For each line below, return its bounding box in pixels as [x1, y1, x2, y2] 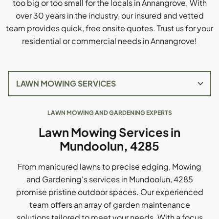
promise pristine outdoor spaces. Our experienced [16, 187, 203, 197]
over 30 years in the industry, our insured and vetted [15, 10, 204, 21]
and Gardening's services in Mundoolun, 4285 [26, 174, 193, 184]
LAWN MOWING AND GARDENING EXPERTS [47, 109, 172, 116]
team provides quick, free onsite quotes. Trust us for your [6, 23, 213, 33]
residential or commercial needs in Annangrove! [22, 36, 197, 46]
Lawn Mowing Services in [39, 125, 180, 139]
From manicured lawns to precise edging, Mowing [18, 161, 201, 172]
